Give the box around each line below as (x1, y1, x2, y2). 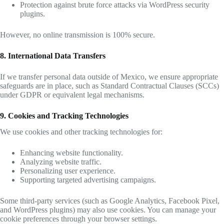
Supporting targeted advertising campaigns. (20, 175, 156, 184)
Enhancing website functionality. (20, 148, 123, 157)
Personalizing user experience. (20, 166, 115, 175)
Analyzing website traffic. (20, 157, 101, 166)
